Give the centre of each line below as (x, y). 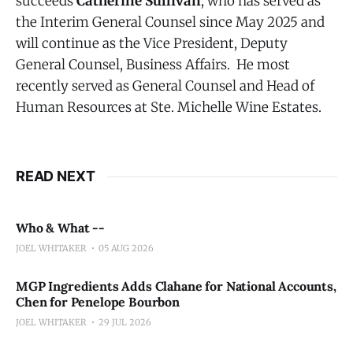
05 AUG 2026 (126, 248)
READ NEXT (56, 176)
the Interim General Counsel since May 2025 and (170, 22)
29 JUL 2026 (125, 322)
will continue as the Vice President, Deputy (152, 43)
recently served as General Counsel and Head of (165, 86)
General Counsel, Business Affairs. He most (153, 65)
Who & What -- (60, 228)
